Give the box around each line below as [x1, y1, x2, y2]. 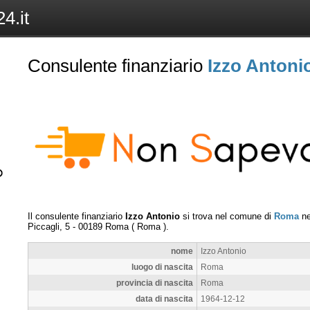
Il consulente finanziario [28, 210, 125, 221]
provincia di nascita [116, 277, 193, 287]
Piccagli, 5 [28, 221, 70, 232]
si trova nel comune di [180, 210, 274, 221]
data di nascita [136, 293, 193, 303]
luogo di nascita [131, 262, 193, 271]
